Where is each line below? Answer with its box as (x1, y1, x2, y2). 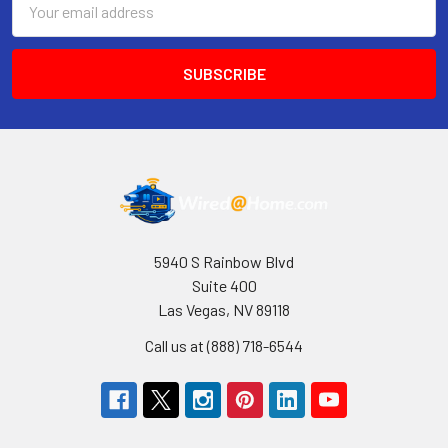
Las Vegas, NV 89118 (158, 299, 290, 319)
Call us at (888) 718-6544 (145, 335, 303, 355)
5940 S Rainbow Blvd (154, 251, 294, 271)
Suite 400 (191, 275, 257, 295)
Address (12, 12, 67, 32)
